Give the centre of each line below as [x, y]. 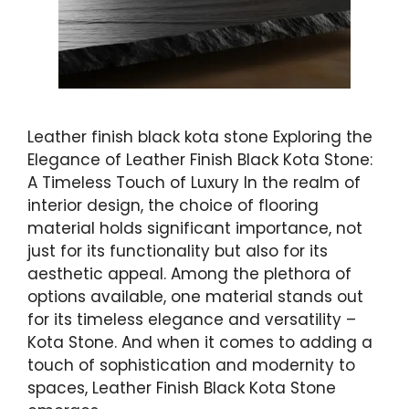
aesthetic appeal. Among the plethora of [189, 274]
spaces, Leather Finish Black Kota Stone [182, 388]
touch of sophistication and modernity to [191, 366]
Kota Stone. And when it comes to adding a [200, 343]
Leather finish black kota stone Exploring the [200, 137]
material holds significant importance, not [195, 229]
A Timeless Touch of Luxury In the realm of [194, 183]
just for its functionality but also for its [178, 252]
